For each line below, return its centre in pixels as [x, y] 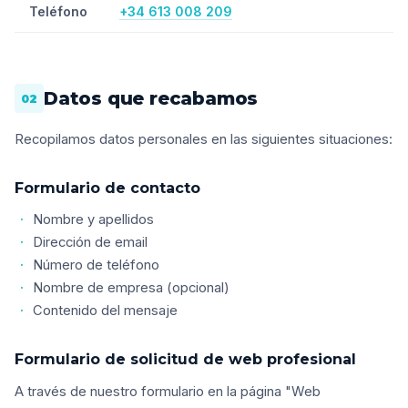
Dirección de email [90, 242]
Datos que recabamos [151, 98]
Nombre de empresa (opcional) [131, 288]
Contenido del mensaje [105, 311]
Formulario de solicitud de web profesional [185, 359]
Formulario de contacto [107, 188]
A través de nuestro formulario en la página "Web [168, 392]
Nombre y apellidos [93, 219]
